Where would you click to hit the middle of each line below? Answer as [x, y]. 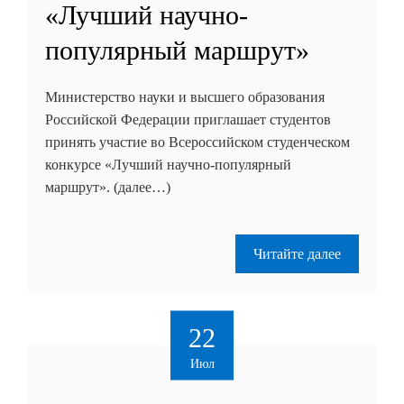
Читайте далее [297, 253]
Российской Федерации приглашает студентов [188, 119]
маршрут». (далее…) [108, 187]
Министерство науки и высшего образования [185, 96]
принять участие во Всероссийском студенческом [197, 142]
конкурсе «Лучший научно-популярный [168, 164]
